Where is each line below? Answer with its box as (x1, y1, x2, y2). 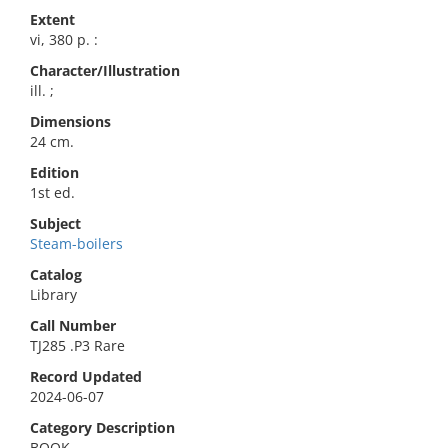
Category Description (30, 418, 175, 437)
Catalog (30, 265, 82, 284)
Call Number (30, 316, 116, 335)
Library (30, 285, 77, 304)
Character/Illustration (30, 61, 180, 80)
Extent (30, 10, 75, 29)
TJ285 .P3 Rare (30, 336, 125, 355)
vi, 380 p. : (30, 30, 98, 49)
